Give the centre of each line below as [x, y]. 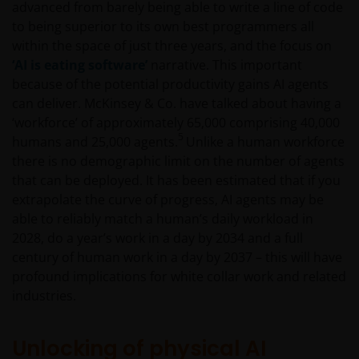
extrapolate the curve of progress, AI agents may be [168, 200]
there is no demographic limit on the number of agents [178, 161]
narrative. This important [225, 65]
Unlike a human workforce [265, 142]
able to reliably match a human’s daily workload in [163, 219]
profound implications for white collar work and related [179, 277]
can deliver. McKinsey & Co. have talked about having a [177, 104]
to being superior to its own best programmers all [163, 27]
